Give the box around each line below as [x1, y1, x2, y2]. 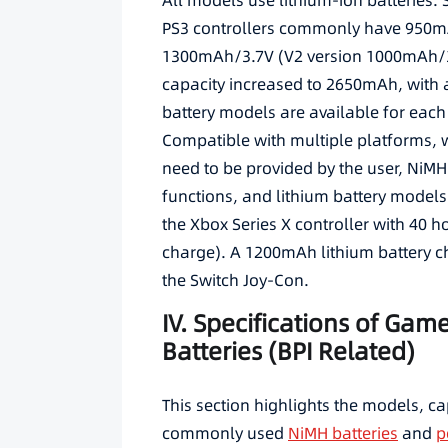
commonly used [162, 422, 288, 444]
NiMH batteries [288, 422, 398, 444]
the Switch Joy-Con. [162, 269, 309, 291]
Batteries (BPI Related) [162, 335, 421, 368]
